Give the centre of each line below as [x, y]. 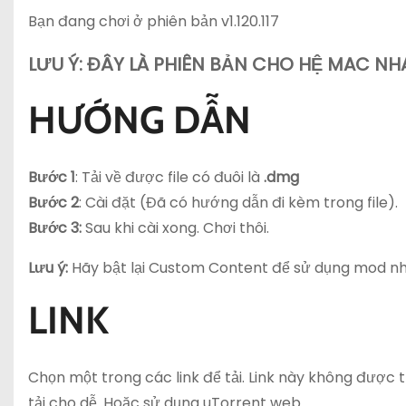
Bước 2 [53, 203]
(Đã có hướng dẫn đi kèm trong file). [269, 203]
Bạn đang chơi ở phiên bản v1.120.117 [154, 21]
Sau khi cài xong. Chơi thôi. [175, 228]
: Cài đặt [107, 203]
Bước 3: [55, 228]
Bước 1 [52, 177]
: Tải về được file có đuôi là [169, 177]
